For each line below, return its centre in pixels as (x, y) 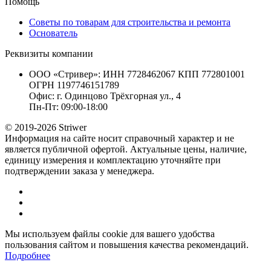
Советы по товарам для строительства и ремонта (130, 22)
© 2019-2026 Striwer (46, 127)
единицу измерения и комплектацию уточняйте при (113, 160)
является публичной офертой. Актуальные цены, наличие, (126, 149)
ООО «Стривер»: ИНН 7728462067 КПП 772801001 (137, 74)
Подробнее (28, 255)
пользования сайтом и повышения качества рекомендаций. (127, 244)
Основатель (53, 33)
